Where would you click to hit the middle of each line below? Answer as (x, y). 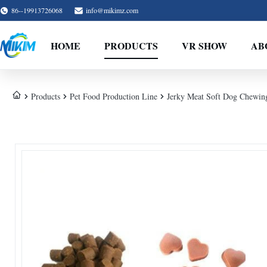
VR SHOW (204, 45)
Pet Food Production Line (114, 96)
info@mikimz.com (112, 10)
